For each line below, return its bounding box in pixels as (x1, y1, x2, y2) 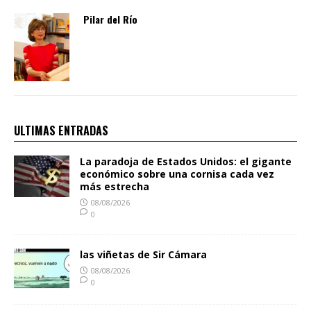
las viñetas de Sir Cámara (80, 248, 207, 262)
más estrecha (80, 180, 149, 194)
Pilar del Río (83, 12, 137, 27)
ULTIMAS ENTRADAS (14, 122, 108, 140)
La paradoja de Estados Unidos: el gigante (80, 155, 292, 169)
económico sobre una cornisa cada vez (80, 167, 274, 181)
